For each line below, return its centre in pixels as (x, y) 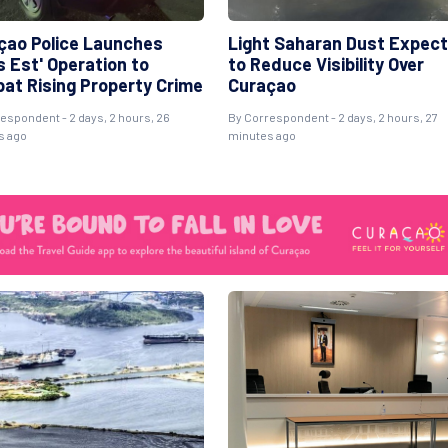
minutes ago (261, 134)
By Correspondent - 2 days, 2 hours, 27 (332, 116)
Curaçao (261, 84)
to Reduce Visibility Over (325, 63)
